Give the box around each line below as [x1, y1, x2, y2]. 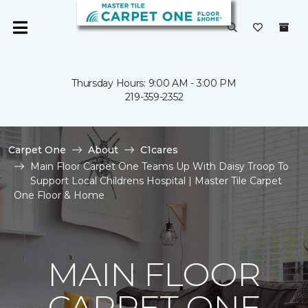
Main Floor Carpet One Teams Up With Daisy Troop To [30, 160, 289, 173]
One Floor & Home [14, 189, 104, 201]
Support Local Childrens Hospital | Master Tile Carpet [30, 175, 282, 187]
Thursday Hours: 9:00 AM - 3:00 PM [71, 77, 236, 89]
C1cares [140, 144, 178, 156]
